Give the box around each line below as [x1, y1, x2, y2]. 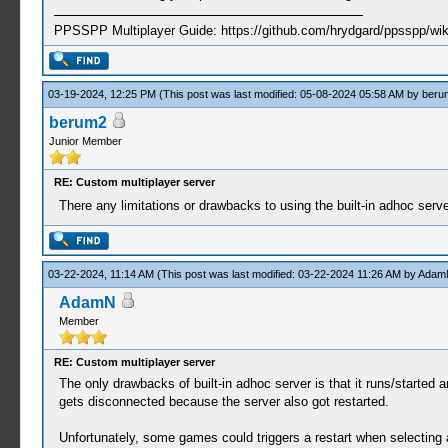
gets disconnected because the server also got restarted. [58, 394, 389, 409]
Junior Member [48, 135, 122, 147]
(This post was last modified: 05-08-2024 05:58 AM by [158, 88, 422, 100]
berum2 [48, 114, 107, 131]
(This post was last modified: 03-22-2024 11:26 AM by [156, 268, 418, 280]
